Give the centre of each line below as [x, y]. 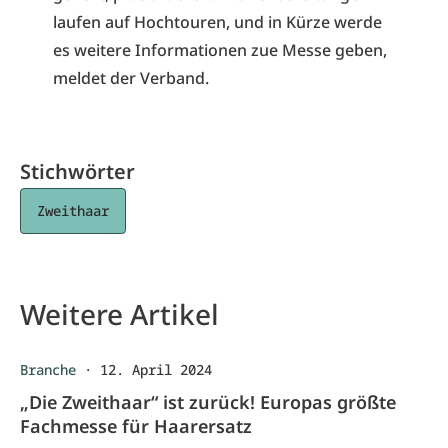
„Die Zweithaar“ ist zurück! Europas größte [208, 402]
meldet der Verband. [130, 78]
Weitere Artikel [119, 314]
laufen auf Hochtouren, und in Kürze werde [217, 22]
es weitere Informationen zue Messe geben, [219, 50]
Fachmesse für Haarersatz [136, 426]
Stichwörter [77, 171]
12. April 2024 [156, 369]
